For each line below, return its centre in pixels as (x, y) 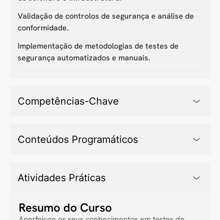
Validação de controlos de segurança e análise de (106, 16)
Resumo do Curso (65, 207)
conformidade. (43, 27)
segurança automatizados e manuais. (84, 57)
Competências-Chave (68, 101)
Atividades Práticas (62, 178)
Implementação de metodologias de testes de (98, 46)
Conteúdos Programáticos (78, 139)
